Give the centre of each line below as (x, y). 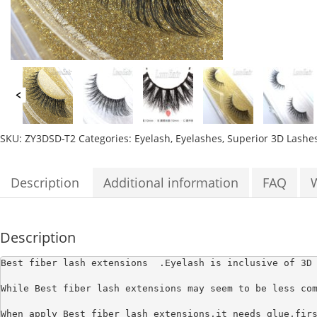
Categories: (106, 138)
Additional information (171, 183)
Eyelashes (199, 138)
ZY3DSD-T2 (50, 138)
